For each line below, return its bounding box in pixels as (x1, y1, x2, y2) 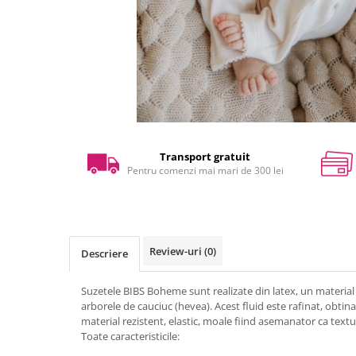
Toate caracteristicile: (81, 329, 180, 344)
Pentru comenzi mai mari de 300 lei (126, 164, 284, 178)
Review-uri (149, 244, 204, 259)
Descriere (81, 246, 128, 261)
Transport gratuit (160, 149, 251, 164)
